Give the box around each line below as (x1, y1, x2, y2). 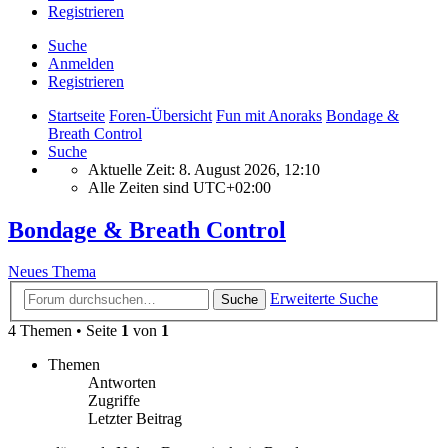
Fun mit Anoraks (216, 106, 322, 124)
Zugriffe (88, 392, 140, 409)
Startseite (48, 106, 105, 124)
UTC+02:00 (193, 178, 271, 196)
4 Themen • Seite (8, 322, 121, 339)
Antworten (88, 374, 156, 391)
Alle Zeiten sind (88, 178, 193, 196)
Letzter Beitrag (88, 410, 182, 427)
